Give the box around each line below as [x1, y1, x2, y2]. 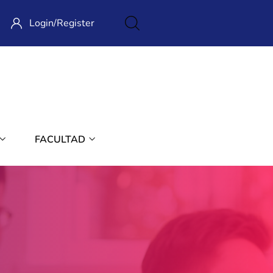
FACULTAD [35, 133, 88, 147]
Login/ [29, 16, 57, 30]
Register [57, 16, 94, 30]
